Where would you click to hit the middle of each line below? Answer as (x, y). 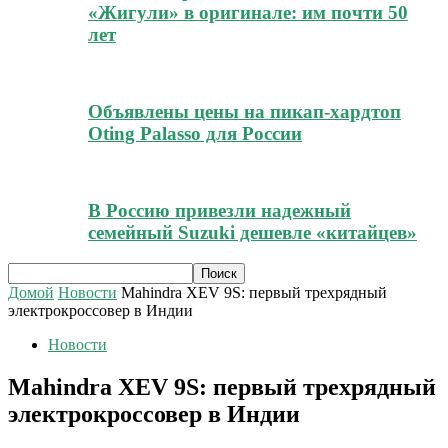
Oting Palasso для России (195, 133)
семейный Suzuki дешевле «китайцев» (252, 233)
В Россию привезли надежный (219, 211)
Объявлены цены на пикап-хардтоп (244, 111)
